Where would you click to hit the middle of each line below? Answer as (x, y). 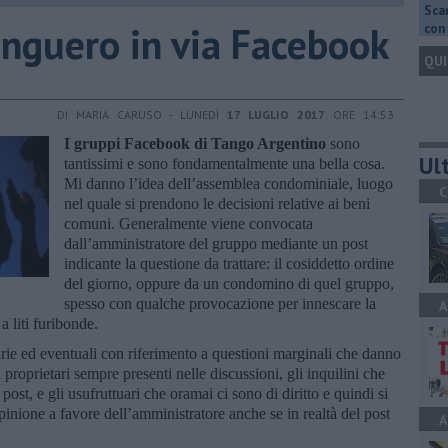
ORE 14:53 (359, 114)
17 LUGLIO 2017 (276, 114)
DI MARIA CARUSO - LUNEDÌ (142, 114)
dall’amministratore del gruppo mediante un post (216, 243)
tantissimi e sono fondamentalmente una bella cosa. (224, 163)
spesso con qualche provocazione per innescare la (220, 303)
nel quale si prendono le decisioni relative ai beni (217, 203)
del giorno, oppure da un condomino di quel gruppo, (229, 283)
